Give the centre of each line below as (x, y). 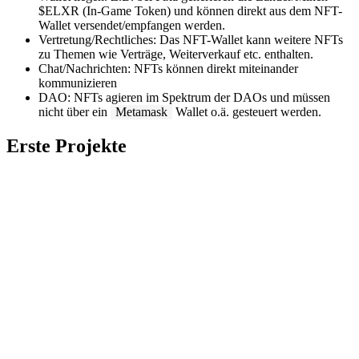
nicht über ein (75, 112)
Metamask (141, 112)
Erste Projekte (67, 146)
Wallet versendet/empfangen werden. (132, 26)
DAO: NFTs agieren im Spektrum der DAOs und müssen (184, 98)
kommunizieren (78, 83)
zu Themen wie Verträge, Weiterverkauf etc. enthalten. (176, 54)
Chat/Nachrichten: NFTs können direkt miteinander (168, 69)
